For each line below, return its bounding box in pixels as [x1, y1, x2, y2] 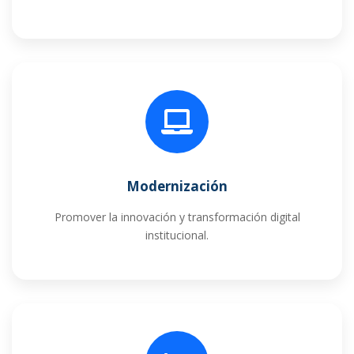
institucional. [145, 227, 209, 243]
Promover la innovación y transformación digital [54, 209, 300, 224]
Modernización [126, 176, 228, 195]
